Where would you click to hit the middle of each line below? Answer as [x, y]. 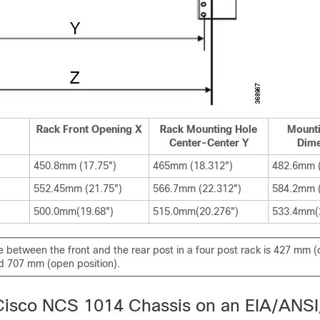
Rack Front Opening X [89, 129]
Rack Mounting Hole [209, 129]
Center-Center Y [209, 143]
